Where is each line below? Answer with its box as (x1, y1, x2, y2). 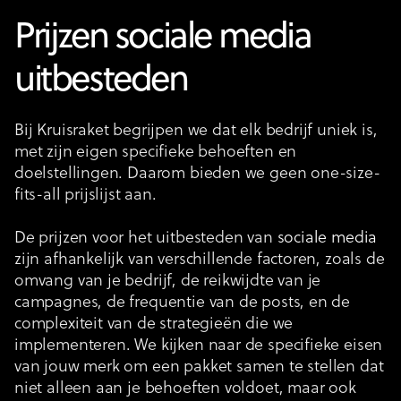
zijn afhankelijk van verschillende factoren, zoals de (14, 250, 385, 269)
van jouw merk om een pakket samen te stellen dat (14, 357, 384, 377)
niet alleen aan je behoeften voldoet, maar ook (14, 379, 356, 398)
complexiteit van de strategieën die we (14, 314, 294, 334)
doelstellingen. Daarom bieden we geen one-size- (14, 164, 380, 183)
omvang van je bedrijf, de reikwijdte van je (14, 271, 321, 291)
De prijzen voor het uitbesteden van (14, 228, 277, 248)
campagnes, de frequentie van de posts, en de (14, 293, 351, 312)
